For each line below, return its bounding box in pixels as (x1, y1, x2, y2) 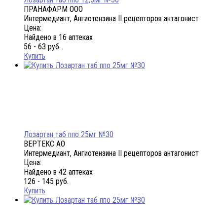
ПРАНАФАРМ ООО (24, 4, 83, 14)
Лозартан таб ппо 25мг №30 (24, 130, 113, 140)
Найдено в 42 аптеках (24, 167, 93, 177)
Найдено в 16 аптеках (24, 33, 93, 42)
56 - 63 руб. (24, 42, 61, 52)
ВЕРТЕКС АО (24, 139, 65, 149)
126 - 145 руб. (24, 177, 69, 186)
